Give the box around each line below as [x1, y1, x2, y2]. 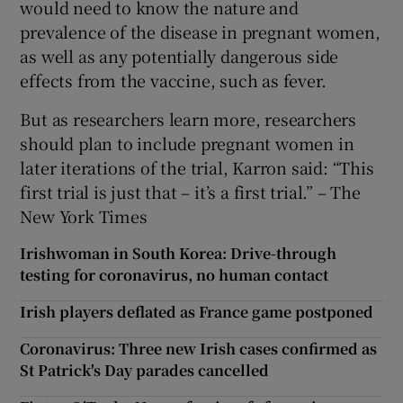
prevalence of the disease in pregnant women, [20, 19, 381, 43]
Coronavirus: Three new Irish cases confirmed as [20, 337, 378, 359]
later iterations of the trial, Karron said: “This [20, 155, 374, 179]
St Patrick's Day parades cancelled [20, 359, 270, 381]
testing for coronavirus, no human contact [20, 264, 329, 285]
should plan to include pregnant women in [20, 130, 354, 155]
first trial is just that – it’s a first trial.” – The [20, 179, 361, 203]
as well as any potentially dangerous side [20, 43, 339, 67]
